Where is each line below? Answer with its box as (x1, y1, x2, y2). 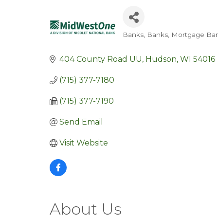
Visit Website (59, 138, 108, 147)
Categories (122, 36, 183, 50)
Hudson (145, 54, 177, 64)
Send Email (59, 117, 103, 127)
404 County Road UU (59, 54, 142, 64)
